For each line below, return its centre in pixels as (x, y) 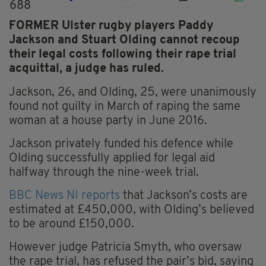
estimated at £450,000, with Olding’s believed (132, 210)
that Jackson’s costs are (184, 196)
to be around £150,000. (72, 225)
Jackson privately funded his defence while (121, 145)
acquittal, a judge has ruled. (86, 69)
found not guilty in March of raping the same (125, 107)
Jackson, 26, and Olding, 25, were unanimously (133, 93)
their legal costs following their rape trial (123, 55)
